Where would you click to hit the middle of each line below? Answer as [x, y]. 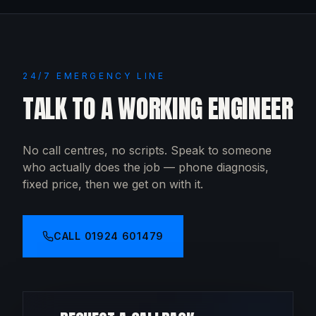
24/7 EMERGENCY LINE [94, 76]
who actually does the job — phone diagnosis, [146, 167]
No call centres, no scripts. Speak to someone [147, 150]
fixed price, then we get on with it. [113, 184]
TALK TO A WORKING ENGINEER [158, 109]
